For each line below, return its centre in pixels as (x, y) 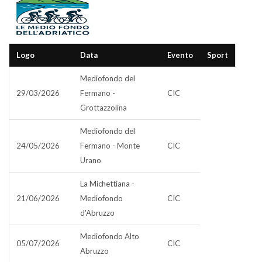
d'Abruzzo (97, 213)
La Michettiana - (107, 184)
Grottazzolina (104, 108)
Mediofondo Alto (110, 236)
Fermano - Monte (110, 146)
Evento (180, 55)
